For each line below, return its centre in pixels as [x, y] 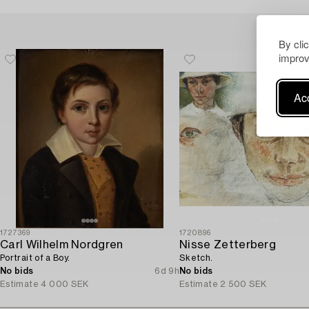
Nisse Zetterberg [228, 245]
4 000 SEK [65, 285]
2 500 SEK [243, 285]
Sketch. [196, 258]
